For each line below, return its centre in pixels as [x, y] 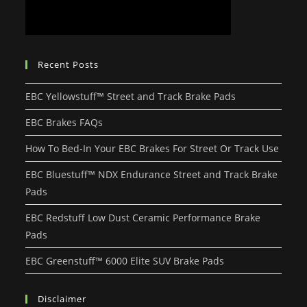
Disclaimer [62, 298]
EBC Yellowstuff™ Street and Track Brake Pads [131, 96]
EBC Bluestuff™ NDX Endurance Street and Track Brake [152, 174]
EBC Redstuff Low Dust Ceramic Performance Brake [143, 217]
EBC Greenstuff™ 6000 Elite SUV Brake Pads [125, 260]
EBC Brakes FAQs [64, 122]
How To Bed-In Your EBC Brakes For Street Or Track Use [152, 148]
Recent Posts [69, 64]
